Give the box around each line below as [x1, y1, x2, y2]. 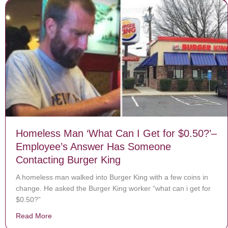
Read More [16, 211, 52, 220]
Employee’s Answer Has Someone [16, 140, 171, 152]
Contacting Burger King [16, 154, 121, 165]
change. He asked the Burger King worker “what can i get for [16, 184, 211, 192]
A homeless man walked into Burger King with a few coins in [16, 173, 208, 181]
